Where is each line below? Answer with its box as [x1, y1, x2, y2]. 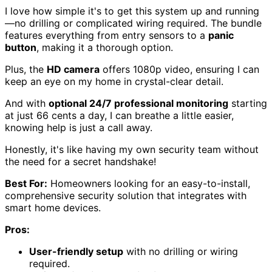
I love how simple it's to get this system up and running [5, 5, 259, 17]
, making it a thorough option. [36, 41, 173, 53]
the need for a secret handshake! [5, 155, 156, 168]
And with [5, 97, 49, 109]
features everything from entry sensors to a [5, 29, 208, 41]
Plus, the [5, 63, 47, 75]
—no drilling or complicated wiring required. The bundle [5, 17, 262, 29]
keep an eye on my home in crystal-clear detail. [5, 75, 223, 87]
